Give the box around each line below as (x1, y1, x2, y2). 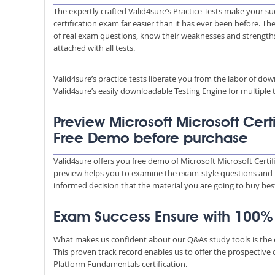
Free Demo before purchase (53, 132, 248, 147)
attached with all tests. (53, 42, 135, 53)
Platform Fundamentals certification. (53, 258, 187, 269)
